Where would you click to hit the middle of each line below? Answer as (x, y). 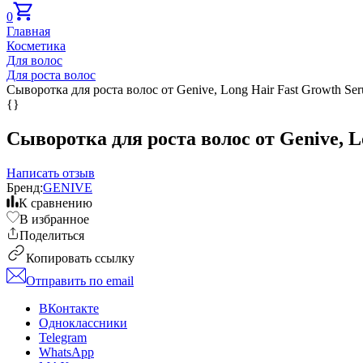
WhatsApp (66, 352)
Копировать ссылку (80, 258)
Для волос (34, 60)
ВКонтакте (69, 308)
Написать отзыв (51, 173)
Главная (28, 31)
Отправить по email (80, 280)
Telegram (63, 337)
